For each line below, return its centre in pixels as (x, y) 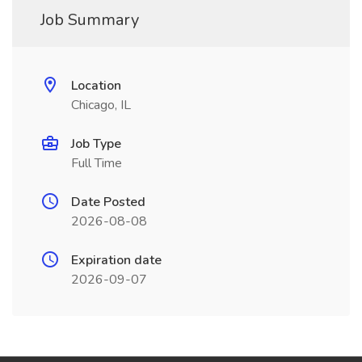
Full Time (97, 163)
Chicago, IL (101, 105)
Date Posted (108, 202)
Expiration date (116, 260)
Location (96, 86)
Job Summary (90, 20)
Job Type (96, 144)
